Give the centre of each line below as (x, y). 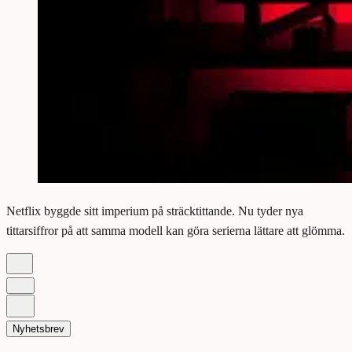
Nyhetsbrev (38, 329)
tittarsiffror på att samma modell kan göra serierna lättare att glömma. (176, 231)
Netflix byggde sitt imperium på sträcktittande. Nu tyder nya (155, 211)
